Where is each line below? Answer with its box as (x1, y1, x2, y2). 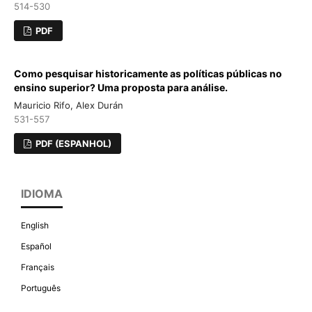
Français (21, 261, 54, 272)
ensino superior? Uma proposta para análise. (13, 81, 228, 93)
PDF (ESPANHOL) (33, 137, 112, 149)
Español (21, 240, 52, 251)
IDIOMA (21, 186, 63, 201)
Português (21, 282, 61, 293)
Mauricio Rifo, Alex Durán (13, 99, 123, 111)
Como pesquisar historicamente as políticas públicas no (13, 68, 282, 79)
